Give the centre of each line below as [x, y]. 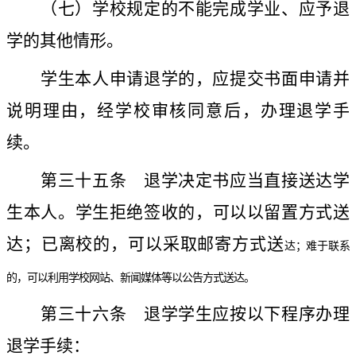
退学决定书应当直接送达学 [238, 181]
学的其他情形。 [65, 41]
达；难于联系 [317, 246]
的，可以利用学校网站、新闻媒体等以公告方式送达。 [130, 278]
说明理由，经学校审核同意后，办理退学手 [178, 111]
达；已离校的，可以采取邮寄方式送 [145, 244]
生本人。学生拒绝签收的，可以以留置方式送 [178, 213]
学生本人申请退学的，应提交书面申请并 [195, 79]
